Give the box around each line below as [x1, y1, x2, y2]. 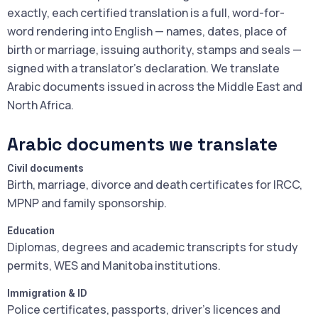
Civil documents [7, 163, 84, 174]
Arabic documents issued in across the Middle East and [7, 79, 302, 94]
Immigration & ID [7, 287, 87, 299]
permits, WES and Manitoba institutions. [7, 258, 221, 273]
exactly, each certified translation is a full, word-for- [7, 5, 285, 21]
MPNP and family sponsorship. [7, 195, 167, 211]
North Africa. [7, 97, 74, 113]
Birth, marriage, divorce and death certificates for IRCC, [7, 177, 302, 192]
